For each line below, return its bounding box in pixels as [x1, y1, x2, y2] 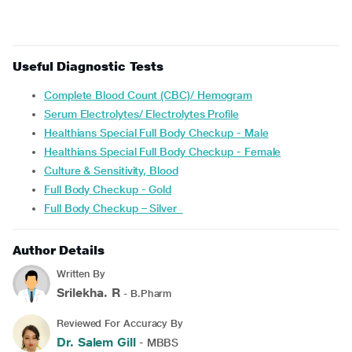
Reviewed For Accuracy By [57, 317, 184, 329]
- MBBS [135, 336, 179, 349]
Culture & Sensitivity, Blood [51, 164, 178, 177]
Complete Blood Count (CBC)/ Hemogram [51, 89, 253, 101]
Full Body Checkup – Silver [49, 202, 183, 214]
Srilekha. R [57, 285, 121, 300]
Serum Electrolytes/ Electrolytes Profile [50, 108, 239, 120]
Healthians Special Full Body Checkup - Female [51, 145, 281, 158]
